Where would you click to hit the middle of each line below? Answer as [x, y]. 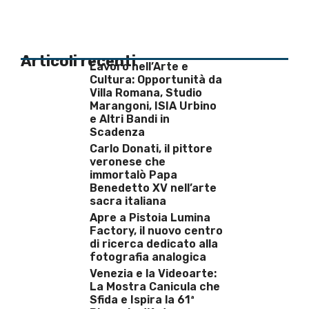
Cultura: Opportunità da [156, 79]
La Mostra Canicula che [155, 286]
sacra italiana [128, 201]
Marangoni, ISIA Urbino [153, 106]
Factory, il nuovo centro [156, 230]
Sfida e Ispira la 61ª [142, 299]
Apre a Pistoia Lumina [150, 217]
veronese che [128, 161]
